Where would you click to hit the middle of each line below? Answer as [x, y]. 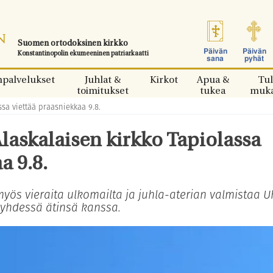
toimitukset [102, 91]
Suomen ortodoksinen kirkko [73, 44]
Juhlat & [102, 80]
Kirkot [164, 80]
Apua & [213, 80]
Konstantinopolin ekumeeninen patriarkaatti [83, 54]
